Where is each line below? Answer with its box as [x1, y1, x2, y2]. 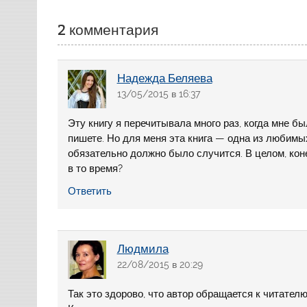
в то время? [68, 162, 123, 175]
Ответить [68, 185, 112, 198]
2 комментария [58, 21, 159, 39]
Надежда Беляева [116, 71, 212, 86]
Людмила [116, 242, 169, 256]
